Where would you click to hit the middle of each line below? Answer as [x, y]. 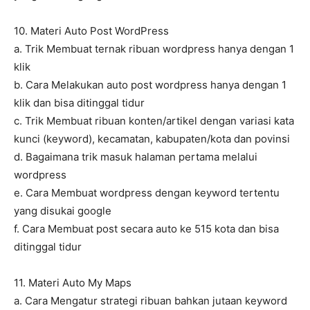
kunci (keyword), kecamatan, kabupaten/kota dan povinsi [152, 139]
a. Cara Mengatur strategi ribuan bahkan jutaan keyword [151, 301]
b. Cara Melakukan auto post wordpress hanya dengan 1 [150, 85]
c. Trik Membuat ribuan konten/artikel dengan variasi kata [154, 121]
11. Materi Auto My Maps [73, 283]
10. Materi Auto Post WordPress [91, 31]
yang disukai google [63, 211]
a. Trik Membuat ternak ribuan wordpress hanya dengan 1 [154, 49]
